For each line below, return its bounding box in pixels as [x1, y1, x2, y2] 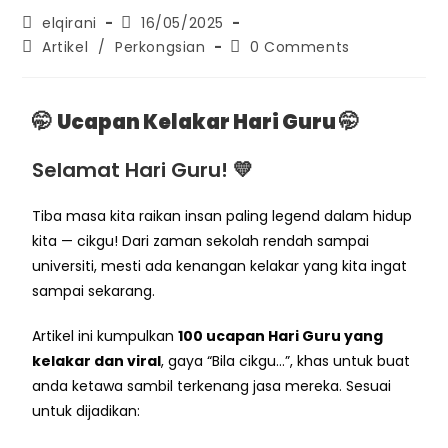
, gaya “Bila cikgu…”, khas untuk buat [161, 350, 411, 371]
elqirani [42, 12, 97, 33]
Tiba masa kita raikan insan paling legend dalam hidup [32, 205, 413, 226]
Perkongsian [115, 36, 206, 57]
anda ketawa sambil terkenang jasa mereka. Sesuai [32, 375, 392, 396]
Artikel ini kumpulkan [32, 325, 179, 346]
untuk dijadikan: [32, 400, 141, 421]
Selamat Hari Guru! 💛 [32, 155, 254, 184]
